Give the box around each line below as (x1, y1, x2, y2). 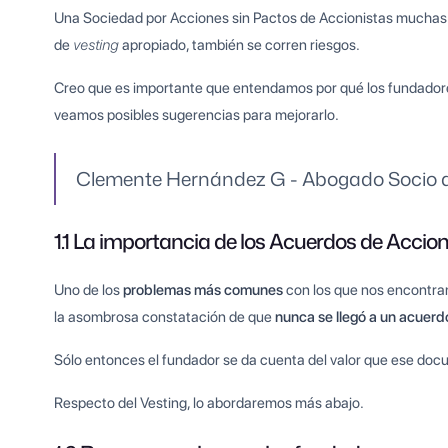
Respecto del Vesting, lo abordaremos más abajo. (54, 394, 365, 413)
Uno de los (54, 281, 124, 300)
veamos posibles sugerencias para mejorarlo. (54, 106, 340, 125)
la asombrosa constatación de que (54, 308, 276, 327)
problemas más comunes (123, 281, 284, 300)
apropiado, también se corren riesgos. (122, 36, 361, 55)
